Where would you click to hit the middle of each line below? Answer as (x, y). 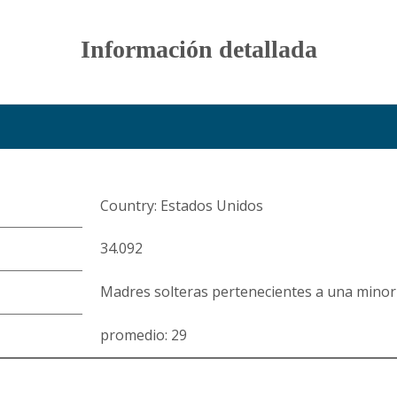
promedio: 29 (144, 335)
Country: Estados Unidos (182, 206)
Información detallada (198, 49)
